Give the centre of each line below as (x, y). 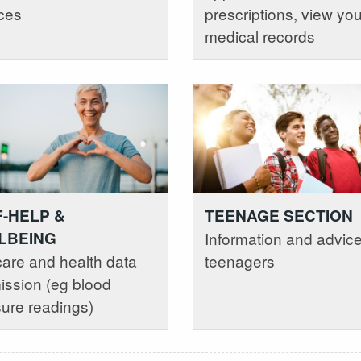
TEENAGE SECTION (278, 216)
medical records (259, 35)
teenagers (239, 261)
